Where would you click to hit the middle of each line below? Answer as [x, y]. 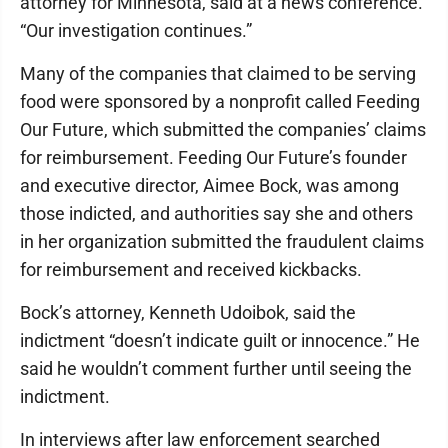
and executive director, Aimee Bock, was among [209, 185]
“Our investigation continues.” [136, 30]
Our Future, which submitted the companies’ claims [223, 129]
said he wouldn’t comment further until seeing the [216, 368]
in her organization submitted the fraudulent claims [222, 241]
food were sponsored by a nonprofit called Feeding [220, 101]
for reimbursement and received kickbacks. [191, 269]
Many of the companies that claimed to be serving [218, 73]
